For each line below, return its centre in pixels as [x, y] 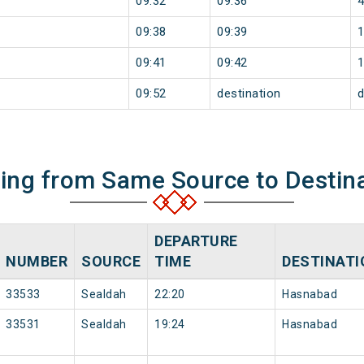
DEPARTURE [196, 241]
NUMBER [37, 262]
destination [249, 94]
